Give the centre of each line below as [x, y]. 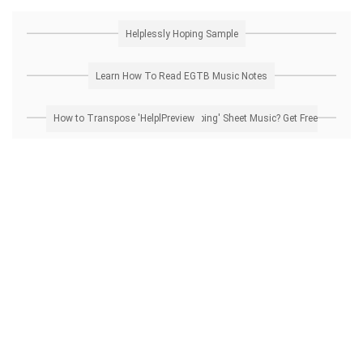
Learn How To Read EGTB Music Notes [181, 76]
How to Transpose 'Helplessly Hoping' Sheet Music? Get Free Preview [178, 119]
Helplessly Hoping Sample [181, 34]
